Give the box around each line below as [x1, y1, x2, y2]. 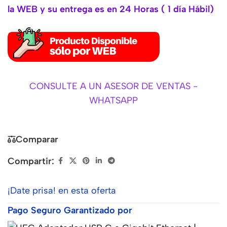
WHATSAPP [89, 94, 138, 106]
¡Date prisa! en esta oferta [8, 185, 116, 197]
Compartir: [8, 156, 54, 167]
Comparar [16, 134, 58, 145]
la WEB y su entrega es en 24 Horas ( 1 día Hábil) [8, 4, 214, 15]
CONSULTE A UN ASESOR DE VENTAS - [29, 80, 198, 92]
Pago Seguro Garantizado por [8, 205, 132, 216]
